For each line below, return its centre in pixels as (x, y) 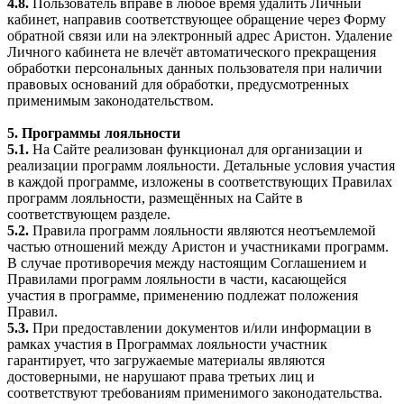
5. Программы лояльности (94, 133)
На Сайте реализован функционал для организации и (196, 150)
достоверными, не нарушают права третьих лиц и (161, 377)
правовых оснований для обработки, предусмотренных (178, 85)
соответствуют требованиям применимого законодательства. (195, 393)
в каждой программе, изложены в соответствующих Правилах (200, 182)
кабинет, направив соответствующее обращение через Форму (197, 20)
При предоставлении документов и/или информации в (200, 328)
